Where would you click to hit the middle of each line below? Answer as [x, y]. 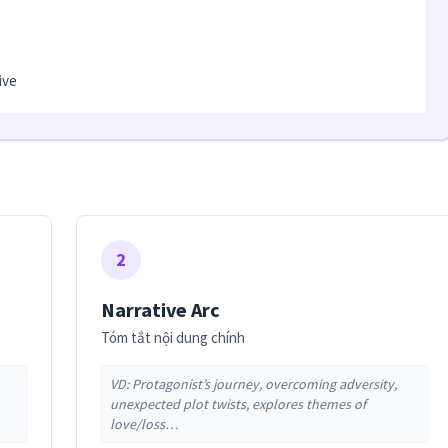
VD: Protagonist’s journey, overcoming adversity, [253, 384]
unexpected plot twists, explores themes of [238, 404]
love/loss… [144, 424]
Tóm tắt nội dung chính [173, 338]
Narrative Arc [160, 310]
